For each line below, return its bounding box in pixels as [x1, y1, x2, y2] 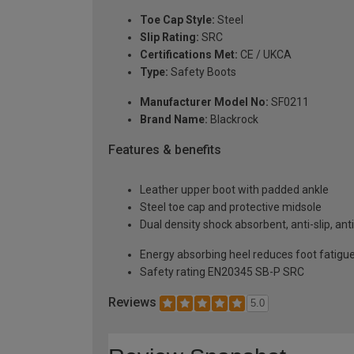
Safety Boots [168, 66, 236, 79]
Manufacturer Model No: [140, 96, 269, 109]
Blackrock [208, 113, 258, 126]
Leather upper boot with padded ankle [140, 183, 329, 196]
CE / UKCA [238, 48, 292, 62]
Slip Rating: [140, 31, 199, 44]
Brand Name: [140, 113, 208, 126]
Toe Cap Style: [140, 13, 215, 27]
